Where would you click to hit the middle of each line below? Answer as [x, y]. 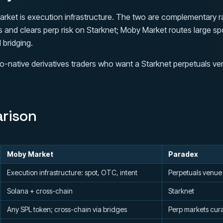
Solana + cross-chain [40, 191]
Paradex [183, 154]
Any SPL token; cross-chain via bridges [67, 209]
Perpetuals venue [195, 172]
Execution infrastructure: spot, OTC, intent [72, 172]
